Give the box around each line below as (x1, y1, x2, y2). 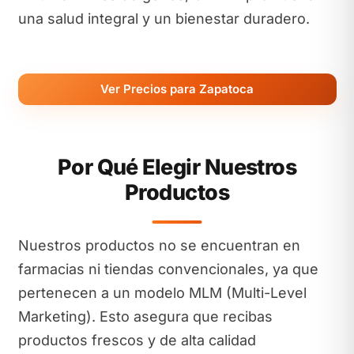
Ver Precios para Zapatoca (100, 81, 254, 96)
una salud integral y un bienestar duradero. (17, 9, 310, 27)
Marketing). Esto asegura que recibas (17, 308, 273, 325)
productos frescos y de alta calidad (17, 332, 256, 348)
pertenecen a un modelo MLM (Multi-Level (17, 284, 307, 301)
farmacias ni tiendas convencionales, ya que (17, 261, 318, 277)
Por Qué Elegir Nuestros (57, 154, 297, 180)
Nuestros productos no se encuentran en (17, 237, 300, 254)
